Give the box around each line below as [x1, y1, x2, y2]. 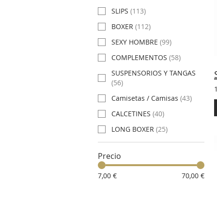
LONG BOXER [111, 124, 154, 134]
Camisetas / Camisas [111, 93, 178, 103]
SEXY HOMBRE [111, 37, 158, 47]
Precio [98, 151, 121, 162]
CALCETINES [111, 109, 151, 119]
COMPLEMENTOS [111, 53, 167, 62]
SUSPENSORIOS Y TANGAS [111, 68, 196, 78]
